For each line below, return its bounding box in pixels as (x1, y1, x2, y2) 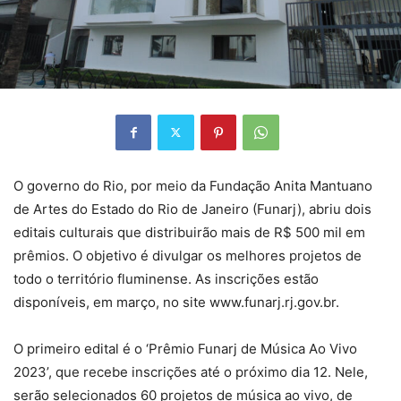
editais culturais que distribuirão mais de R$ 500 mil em (13, 223, 365, 241)
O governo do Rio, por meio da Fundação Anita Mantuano (13, 176, 372, 194)
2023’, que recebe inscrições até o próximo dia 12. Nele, (13, 363, 368, 380)
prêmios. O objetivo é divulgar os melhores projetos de (13, 246, 362, 264)
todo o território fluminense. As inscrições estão (13, 269, 319, 287)
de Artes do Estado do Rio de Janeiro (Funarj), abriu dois (13, 200, 371, 218)
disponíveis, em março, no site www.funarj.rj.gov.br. (13, 293, 339, 311)
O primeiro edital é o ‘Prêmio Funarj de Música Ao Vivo (13, 339, 357, 357)
